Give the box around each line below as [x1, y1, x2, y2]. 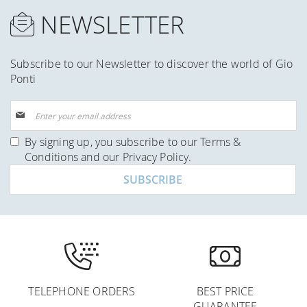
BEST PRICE [196, 284, 254, 299]
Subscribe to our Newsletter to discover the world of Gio [10, 56, 293, 71]
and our [78, 149, 123, 164]
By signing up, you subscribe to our [25, 134, 201, 149]
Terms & [200, 134, 241, 149]
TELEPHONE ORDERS [28, 284, 136, 299]
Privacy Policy [122, 149, 188, 164]
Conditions [25, 149, 78, 164]
